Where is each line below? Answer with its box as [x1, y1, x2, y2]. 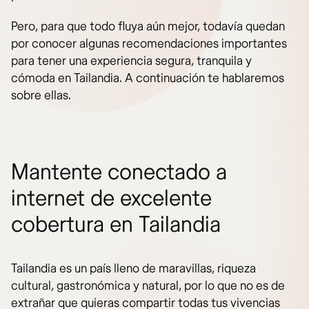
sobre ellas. [11, 88, 71, 104]
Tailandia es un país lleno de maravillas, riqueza [11, 261, 256, 277]
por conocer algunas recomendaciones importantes [11, 36, 287, 52]
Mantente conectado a [11, 159, 227, 187]
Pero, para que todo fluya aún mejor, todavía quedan [11, 19, 285, 35]
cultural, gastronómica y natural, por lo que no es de [11, 278, 285, 295]
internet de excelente [11, 185, 212, 213]
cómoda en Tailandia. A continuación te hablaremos [11, 70, 284, 87]
